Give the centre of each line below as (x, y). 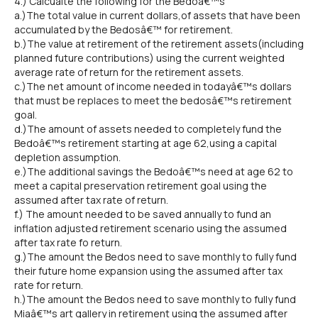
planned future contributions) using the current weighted (149, 58)
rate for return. (49, 285)
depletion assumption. (67, 157)
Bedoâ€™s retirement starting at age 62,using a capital (146, 143)
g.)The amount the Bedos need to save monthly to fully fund (155, 257)
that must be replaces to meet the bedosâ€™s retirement (153, 100)
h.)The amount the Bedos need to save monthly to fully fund (155, 299)
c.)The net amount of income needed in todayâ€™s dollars (153, 86)
